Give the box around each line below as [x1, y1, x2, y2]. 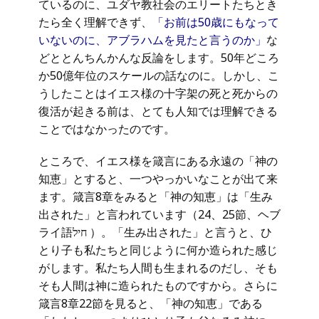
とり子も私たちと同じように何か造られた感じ [38, 242, 278, 258]
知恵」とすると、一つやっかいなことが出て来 [38, 171, 278, 187]
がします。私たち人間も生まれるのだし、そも [38, 260, 278, 276]
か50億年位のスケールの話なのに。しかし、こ [38, 68, 279, 83]
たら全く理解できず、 [38, 14, 152, 30]
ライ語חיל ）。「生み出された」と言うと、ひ [38, 224, 73, 240]
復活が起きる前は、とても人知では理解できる [38, 103, 278, 119]
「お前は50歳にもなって [152, 14, 279, 30]
